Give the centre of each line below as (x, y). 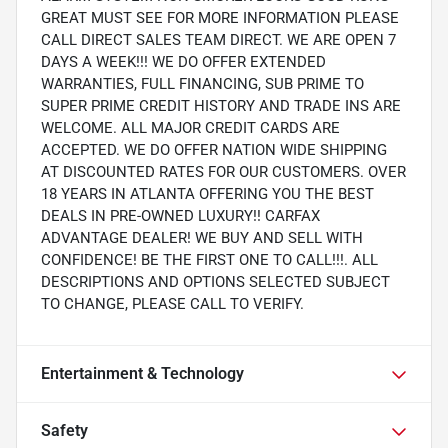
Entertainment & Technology (142, 373)
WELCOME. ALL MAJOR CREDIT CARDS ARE (190, 127)
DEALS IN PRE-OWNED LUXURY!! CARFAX (180, 215)
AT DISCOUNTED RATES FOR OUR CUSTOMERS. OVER (223, 171)
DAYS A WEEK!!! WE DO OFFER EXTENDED (183, 61)
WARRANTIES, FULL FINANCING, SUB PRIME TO (202, 83)
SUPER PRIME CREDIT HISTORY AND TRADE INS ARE (221, 105)
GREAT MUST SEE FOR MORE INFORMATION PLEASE (220, 17)
